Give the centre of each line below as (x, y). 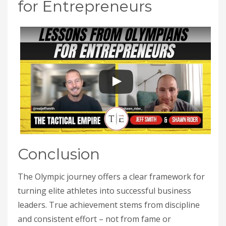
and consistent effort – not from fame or (94, 219)
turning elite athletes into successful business (104, 190)
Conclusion (59, 154)
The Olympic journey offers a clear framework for (111, 176)
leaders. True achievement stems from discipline (109, 205)
